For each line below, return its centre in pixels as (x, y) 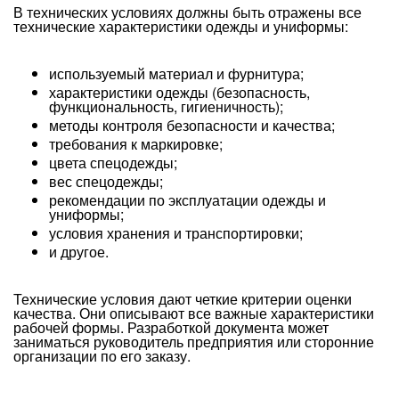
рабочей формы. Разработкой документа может (171, 327)
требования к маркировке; (136, 144)
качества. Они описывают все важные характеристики (194, 313)
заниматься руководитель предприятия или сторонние (194, 342)
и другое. (79, 252)
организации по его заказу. (102, 356)
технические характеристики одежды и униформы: (181, 26)
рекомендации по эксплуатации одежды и (187, 200)
